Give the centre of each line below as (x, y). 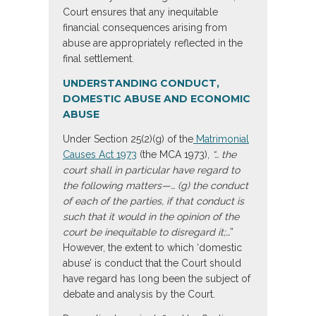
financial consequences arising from (145, 28)
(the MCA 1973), (175, 155)
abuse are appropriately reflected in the (153, 43)
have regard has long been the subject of (157, 279)
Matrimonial (221, 139)
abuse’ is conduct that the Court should (152, 263)
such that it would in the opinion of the (151, 217)
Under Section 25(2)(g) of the (128, 139)
